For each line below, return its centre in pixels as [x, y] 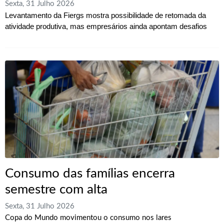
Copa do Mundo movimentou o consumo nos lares [88, 218]
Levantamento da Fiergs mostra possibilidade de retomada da [105, 15]
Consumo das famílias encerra [90, 174]
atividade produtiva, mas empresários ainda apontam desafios [106, 26]
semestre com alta [56, 190]
